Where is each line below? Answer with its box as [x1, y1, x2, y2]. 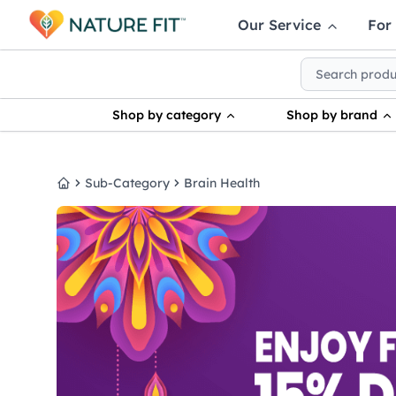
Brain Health [184, 175, 260, 191]
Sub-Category [85, 175, 170, 191]
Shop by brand [286, 107, 381, 123]
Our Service [238, 16, 326, 34]
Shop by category [111, 107, 225, 123]
